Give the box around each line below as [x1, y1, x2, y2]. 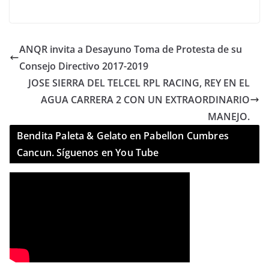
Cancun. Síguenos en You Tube [17, 145, 159, 159]
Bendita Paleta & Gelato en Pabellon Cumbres [17, 128, 229, 142]
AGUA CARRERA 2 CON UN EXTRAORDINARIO [41, 92, 250, 106]
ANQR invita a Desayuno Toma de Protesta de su [19, 42, 242, 56]
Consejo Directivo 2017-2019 [19, 59, 148, 73]
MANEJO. [208, 109, 250, 123]
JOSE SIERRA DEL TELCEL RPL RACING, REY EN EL [28, 76, 250, 89]
